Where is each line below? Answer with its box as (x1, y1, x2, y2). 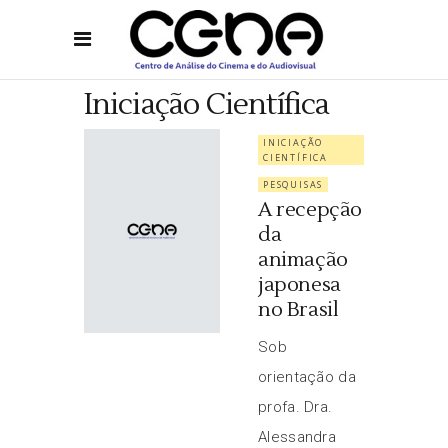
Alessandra (258, 428, 337, 446)
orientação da (258, 368, 356, 386)
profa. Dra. (258, 398, 333, 416)
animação (258, 247, 348, 273)
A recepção (258, 197, 362, 223)
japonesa (258, 272, 341, 298)
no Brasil (258, 297, 339, 323)
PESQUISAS (263, 178, 324, 191)
